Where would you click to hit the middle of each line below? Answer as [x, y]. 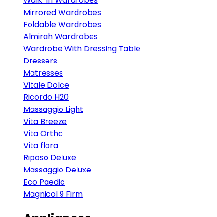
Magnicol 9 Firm [53, 194]
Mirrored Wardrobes [62, 12]
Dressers [40, 61]
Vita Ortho [43, 133]
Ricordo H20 [46, 97]
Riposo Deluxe [50, 158]
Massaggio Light [53, 109]
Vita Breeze [45, 121]
